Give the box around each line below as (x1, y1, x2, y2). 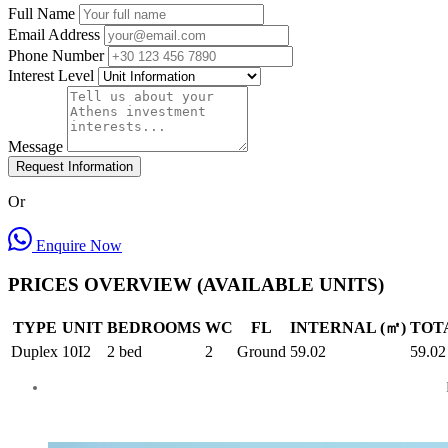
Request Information (16, 159, 133, 175)
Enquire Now (32, 237, 122, 255)
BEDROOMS (107, 318, 201, 336)
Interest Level (8, 67, 94, 85)
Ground (237, 342, 286, 360)
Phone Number (8, 47, 104, 65)
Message (8, 138, 63, 156)
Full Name (8, 5, 75, 23)
